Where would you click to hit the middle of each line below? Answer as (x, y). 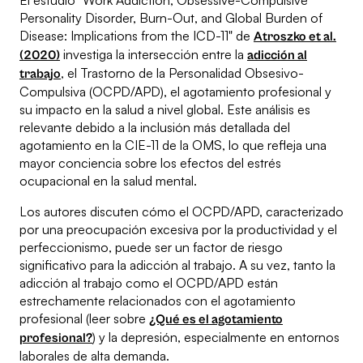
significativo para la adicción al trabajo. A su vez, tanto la (177, 265)
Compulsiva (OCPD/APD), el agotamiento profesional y (175, 92)
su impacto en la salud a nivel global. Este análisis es (165, 110)
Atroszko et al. (295, 37)
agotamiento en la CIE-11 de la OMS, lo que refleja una (173, 145)
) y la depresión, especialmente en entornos (216, 337)
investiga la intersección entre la (154, 55)
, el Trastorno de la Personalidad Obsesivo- (182, 73)
